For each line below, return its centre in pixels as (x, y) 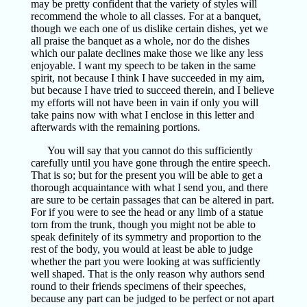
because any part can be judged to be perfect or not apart (152, 298)
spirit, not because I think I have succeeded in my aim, (147, 78)
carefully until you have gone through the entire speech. (150, 163)
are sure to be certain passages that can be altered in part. (152, 200)
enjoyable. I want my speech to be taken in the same (143, 65)
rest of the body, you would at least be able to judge (142, 249)
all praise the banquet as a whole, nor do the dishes (140, 41)
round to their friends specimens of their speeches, (138, 286)
